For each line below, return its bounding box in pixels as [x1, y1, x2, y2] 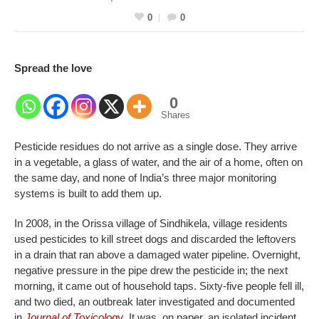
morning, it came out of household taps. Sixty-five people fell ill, [14, 279, 304, 292]
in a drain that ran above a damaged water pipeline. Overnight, [14, 248, 300, 261]
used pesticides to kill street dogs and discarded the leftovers [14, 232, 296, 245]
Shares [161, 109, 190, 120]
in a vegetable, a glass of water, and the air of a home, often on [14, 155, 303, 168]
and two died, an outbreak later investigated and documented [14, 295, 295, 308]
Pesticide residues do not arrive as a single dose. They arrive [14, 140, 297, 152]
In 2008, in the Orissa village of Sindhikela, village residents [14, 216, 288, 229]
